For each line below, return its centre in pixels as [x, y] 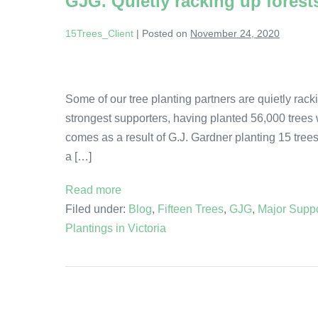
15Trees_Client [99, 33]
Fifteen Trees [191, 209]
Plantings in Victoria [116, 228]
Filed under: [95, 209]
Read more [93, 190]
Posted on [165, 33]
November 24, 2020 [235, 33]
